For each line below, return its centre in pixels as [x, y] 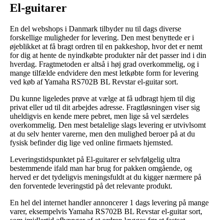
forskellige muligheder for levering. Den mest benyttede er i [102, 37]
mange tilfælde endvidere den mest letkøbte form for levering [104, 73]
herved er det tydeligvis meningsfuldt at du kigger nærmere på [106, 177]
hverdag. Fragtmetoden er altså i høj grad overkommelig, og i [104, 64]
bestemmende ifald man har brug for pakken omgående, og [101, 168]
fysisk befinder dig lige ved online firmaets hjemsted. [91, 142]
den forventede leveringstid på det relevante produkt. [91, 186]
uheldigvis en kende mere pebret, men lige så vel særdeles [99, 116]
